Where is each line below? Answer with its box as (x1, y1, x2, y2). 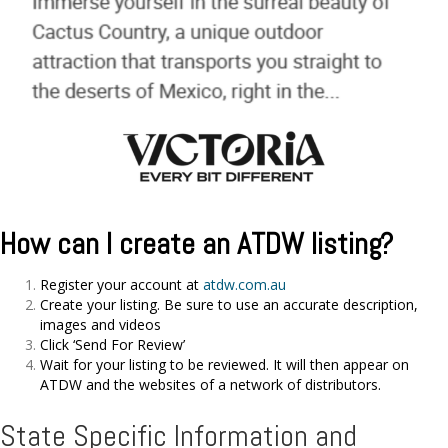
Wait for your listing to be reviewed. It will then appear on (40, 355, 409, 375)
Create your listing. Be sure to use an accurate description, (40, 295, 418, 315)
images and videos (40, 315, 161, 335)
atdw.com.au (203, 275, 286, 295)
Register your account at (40, 275, 199, 295)
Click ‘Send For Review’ (40, 335, 185, 355)
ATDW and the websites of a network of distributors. (40, 375, 381, 395)
